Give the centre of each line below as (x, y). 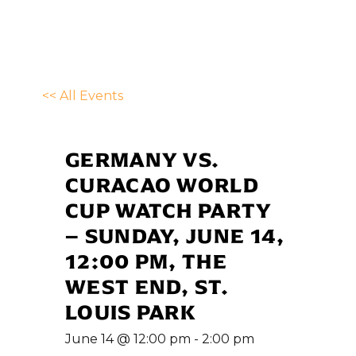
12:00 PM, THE (146, 261)
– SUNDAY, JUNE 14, (175, 235)
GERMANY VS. (143, 159)
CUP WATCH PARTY (169, 210)
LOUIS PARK (131, 311)
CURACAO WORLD (162, 184)
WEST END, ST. (147, 286)
